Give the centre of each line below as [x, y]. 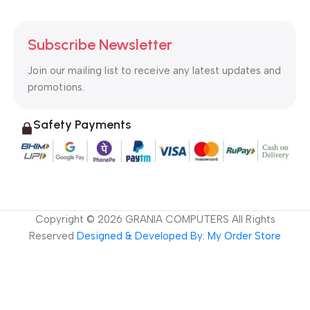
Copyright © [66, 219]
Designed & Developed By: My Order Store [177, 236]
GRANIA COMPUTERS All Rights [199, 219]
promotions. [56, 87]
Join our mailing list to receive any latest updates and [154, 70]
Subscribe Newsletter [100, 44]
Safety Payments [82, 124]
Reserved [52, 236]
